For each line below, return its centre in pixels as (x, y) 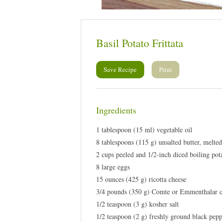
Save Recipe (120, 69)
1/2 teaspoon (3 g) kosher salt (138, 204)
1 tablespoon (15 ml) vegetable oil (144, 129)
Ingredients (116, 110)
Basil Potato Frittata (140, 43)
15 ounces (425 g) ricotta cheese (141, 179)
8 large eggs (113, 166)
